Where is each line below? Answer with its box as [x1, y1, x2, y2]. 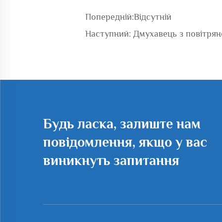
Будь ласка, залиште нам [43, 116, 201, 131]
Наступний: [85, 29, 131, 39]
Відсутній [134, 12, 171, 22]
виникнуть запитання [43, 153, 179, 168]
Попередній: [85, 12, 134, 22]
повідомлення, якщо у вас [43, 134, 207, 150]
